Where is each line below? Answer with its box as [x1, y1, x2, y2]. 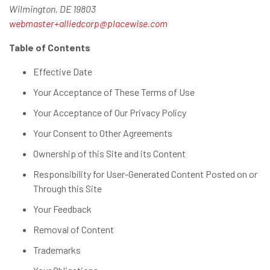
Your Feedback [33, 203, 92, 215]
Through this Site [33, 183, 102, 194]
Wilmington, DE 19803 [9, 3, 96, 14]
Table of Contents [9, 42, 90, 53]
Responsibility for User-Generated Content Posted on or [33, 168, 257, 180]
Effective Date [33, 66, 92, 77]
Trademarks [33, 244, 81, 256]
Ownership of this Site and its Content [33, 148, 186, 159]
